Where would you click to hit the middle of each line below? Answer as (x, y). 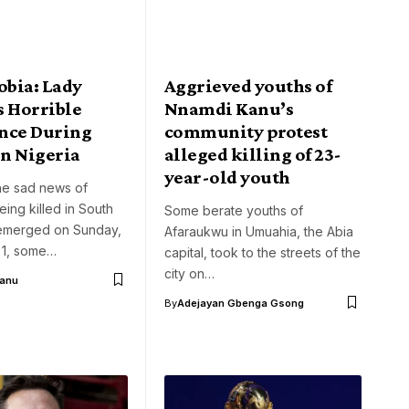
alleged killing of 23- (253, 154)
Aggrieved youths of (248, 85)
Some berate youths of (234, 210)
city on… (189, 273)
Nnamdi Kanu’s (229, 108)
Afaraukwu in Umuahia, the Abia (259, 231)
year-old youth (227, 177)
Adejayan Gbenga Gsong (241, 303)
